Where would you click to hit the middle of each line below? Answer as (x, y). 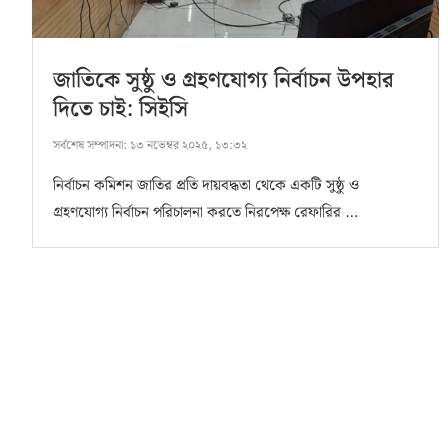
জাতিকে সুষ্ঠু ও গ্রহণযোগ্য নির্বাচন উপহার (223, 81)
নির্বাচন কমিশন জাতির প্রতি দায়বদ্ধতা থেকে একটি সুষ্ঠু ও (206, 186)
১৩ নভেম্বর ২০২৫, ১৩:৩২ (187, 146)
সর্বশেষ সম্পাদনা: (90, 146)
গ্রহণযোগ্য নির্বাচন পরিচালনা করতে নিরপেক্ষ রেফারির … (205, 213)
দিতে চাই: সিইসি (120, 110)
